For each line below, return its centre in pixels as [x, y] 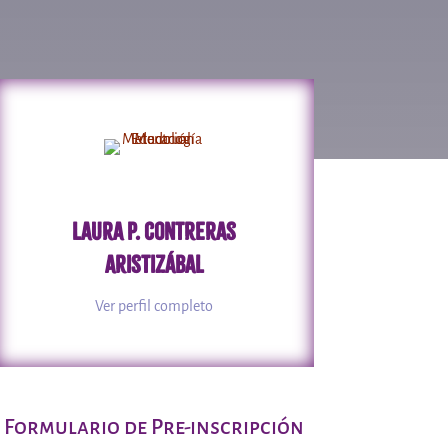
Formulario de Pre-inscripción [154, 428]
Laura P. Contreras [154, 231]
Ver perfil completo [154, 305]
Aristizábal [154, 264]
